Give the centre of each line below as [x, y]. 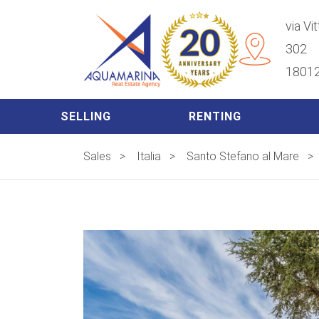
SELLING [85, 116]
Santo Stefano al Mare [243, 156]
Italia [149, 156]
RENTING [215, 116]
